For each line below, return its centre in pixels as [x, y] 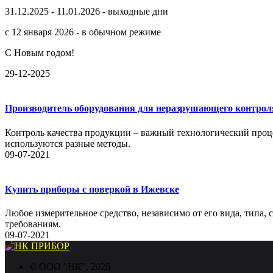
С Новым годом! [41, 53]
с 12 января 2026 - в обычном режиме [83, 32]
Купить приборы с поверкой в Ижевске [92, 189]
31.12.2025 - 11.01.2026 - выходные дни [87, 12]
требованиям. [33, 224]
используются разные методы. [68, 143]
